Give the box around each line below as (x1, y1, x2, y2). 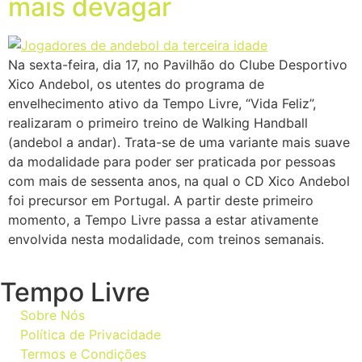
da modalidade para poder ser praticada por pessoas (8, 153, 335, 170)
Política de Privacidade (20, 326, 161, 343)
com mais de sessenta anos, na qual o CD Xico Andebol (8, 172, 350, 189)
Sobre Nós (20, 307, 85, 324)
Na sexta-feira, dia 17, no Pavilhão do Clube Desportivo (8, 56, 347, 73)
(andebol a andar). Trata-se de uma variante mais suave (8, 133, 350, 150)
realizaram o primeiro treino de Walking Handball (8, 114, 308, 131)
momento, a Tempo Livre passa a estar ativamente (8, 211, 318, 228)
